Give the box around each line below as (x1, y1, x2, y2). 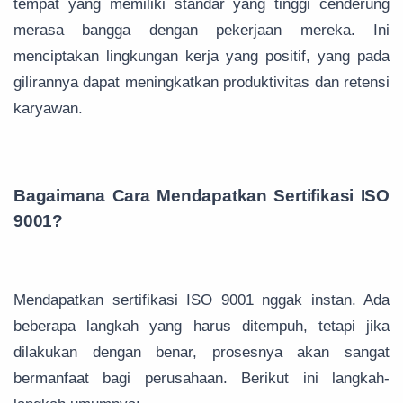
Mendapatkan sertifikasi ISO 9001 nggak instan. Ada (13, 291, 390, 309)
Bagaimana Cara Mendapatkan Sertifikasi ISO (13, 186, 390, 206)
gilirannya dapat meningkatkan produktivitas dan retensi (13, 74, 390, 92)
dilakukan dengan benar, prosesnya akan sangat (13, 344, 390, 362)
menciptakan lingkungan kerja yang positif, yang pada (13, 48, 390, 66)
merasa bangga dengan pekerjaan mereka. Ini (13, 22, 390, 40)
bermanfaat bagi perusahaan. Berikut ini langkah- (13, 370, 390, 388)
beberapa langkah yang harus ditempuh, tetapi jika (13, 318, 390, 336)
